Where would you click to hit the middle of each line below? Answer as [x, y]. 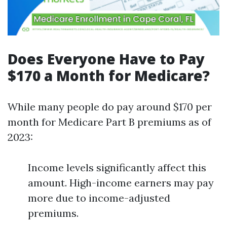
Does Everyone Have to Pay [106, 59]
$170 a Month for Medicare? [109, 75]
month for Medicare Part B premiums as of [109, 122]
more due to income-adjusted [99, 198]
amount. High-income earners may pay [121, 183]
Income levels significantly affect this [117, 167]
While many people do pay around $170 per [110, 107]
